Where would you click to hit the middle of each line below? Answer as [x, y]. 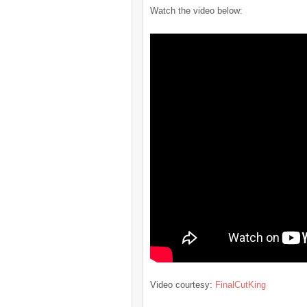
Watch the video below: [196, 11]
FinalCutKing [241, 284]
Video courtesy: [183, 284]
